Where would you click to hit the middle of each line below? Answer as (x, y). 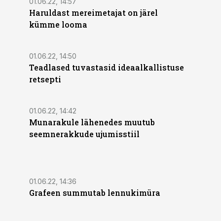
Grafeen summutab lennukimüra (95, 193)
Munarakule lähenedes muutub (92, 122)
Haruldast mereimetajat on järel (93, 13)
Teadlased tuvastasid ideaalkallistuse (107, 67)
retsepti (45, 79)
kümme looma (58, 24)
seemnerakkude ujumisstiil (84, 134)
